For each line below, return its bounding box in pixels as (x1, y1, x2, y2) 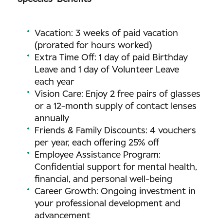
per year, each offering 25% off (35, 139, 159, 147)
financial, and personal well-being (35, 175, 172, 184)
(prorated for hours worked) (35, 41, 152, 50)
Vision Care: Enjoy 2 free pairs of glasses (35, 90, 200, 99)
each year (35, 78, 74, 87)
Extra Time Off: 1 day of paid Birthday (35, 54, 188, 62)
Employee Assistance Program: (35, 151, 161, 160)
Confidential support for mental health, (35, 163, 197, 172)
